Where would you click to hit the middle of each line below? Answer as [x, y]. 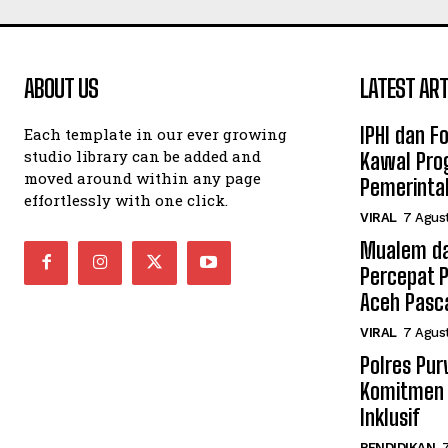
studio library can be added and [142, 155]
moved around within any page [142, 177]
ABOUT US [61, 88]
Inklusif [390, 417]
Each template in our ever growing [155, 133]
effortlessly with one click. [126, 199]
